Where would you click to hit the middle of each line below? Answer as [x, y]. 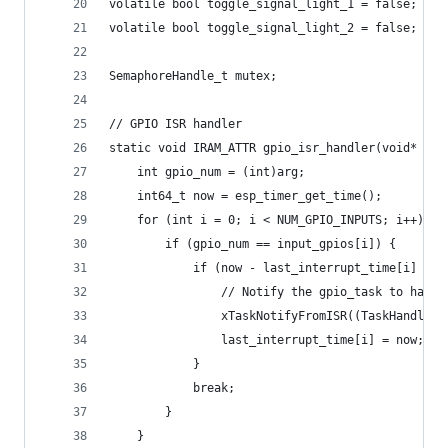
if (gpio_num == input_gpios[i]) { [252, 244]
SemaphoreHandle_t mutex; [193, 76]
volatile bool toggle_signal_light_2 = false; [263, 28]
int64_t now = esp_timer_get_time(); [245, 196]
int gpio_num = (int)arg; [207, 172]
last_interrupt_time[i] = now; [266, 340]
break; [172, 388]
